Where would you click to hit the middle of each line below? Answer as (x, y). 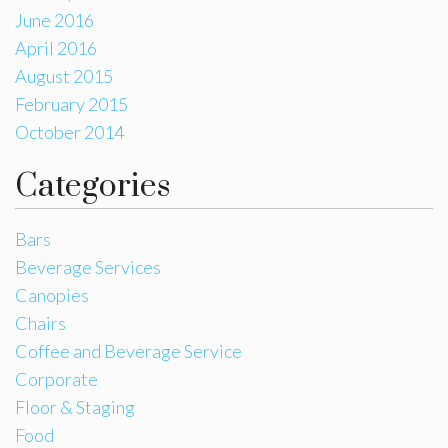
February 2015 (71, 103)
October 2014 (69, 131)
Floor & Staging (75, 406)
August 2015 (64, 75)
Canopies (52, 294)
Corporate (56, 378)
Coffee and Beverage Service (128, 350)
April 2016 (56, 47)
